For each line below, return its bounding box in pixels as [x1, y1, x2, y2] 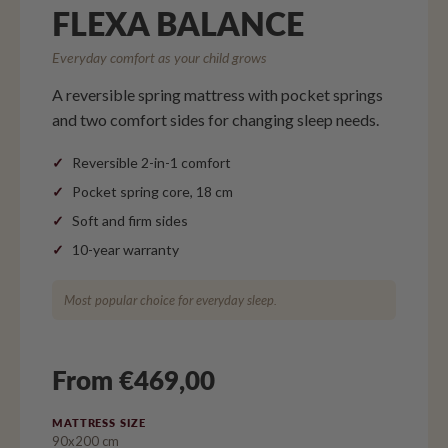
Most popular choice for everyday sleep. [64, 292, 277, 309]
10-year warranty [72, 241, 179, 259]
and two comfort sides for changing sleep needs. [52, 110, 379, 130]
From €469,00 [52, 364, 215, 397]
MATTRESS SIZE [52, 416, 146, 430]
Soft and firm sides [72, 212, 188, 230]
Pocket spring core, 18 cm [72, 183, 233, 201]
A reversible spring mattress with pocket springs [52, 85, 383, 105]
